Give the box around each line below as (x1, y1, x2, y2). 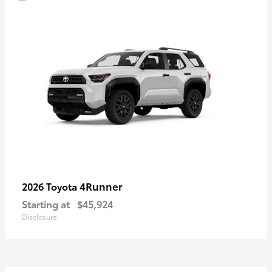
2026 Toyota (22, 179, 80, 194)
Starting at (22, 197, 70, 211)
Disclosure (22, 211, 57, 222)
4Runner (80, 178, 123, 194)
